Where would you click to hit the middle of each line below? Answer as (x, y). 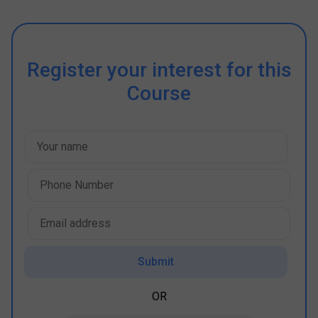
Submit (155, 262)
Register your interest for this (159, 70)
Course (159, 93)
